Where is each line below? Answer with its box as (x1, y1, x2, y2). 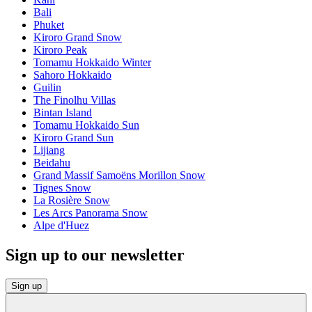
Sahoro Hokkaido (33, 68, 111, 81)
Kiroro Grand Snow (33, 31, 122, 43)
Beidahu (33, 156, 70, 169)
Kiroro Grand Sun (33, 131, 114, 143)
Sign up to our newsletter (6, 245, 185, 264)
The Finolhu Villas (33, 93, 116, 106)
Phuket (33, 18, 64, 31)
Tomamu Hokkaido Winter (33, 56, 151, 68)
